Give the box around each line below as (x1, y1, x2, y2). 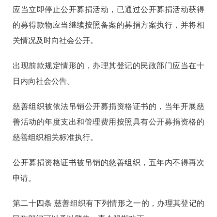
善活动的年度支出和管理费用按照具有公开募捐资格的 (13, 118, 204, 126)
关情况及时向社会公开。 (13, 36, 98, 45)
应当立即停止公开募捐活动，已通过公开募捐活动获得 (13, 5, 204, 14)
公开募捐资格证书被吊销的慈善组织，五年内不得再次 (13, 158, 204, 167)
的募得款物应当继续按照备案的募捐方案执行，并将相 (13, 21, 204, 30)
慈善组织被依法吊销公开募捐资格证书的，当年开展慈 (13, 102, 204, 111)
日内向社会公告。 (13, 77, 75, 86)
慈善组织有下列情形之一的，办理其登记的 (52, 199, 204, 208)
